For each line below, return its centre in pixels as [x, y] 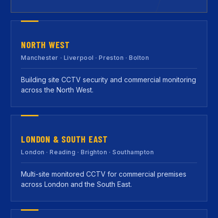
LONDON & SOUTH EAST [64, 139]
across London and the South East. [77, 184]
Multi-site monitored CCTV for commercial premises [104, 174]
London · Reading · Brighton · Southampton [88, 152]
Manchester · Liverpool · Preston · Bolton [85, 57]
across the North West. [57, 90]
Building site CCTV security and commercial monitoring [109, 79]
